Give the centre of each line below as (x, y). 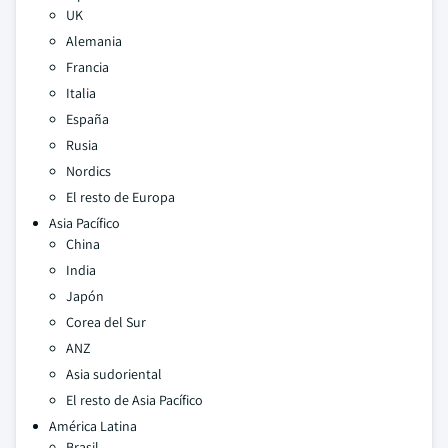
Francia (87, 67)
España (87, 119)
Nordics (88, 171)
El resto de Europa (120, 197)
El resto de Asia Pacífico (134, 400)
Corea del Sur (106, 322)
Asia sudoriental (114, 374)
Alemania (94, 41)
